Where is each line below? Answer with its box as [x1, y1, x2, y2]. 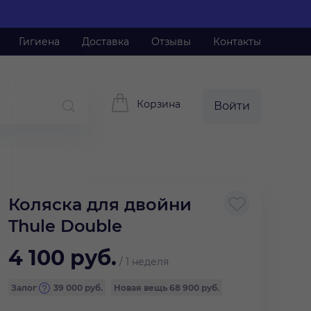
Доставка [82, 35, 129, 48]
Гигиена [19, 35, 60, 48]
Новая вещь [114, 283, 169, 293]
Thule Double [8, 216, 122, 236]
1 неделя [126, 255, 169, 268]
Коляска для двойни [8, 194, 192, 215]
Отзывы [151, 35, 191, 48]
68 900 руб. [169, 283, 219, 293]
